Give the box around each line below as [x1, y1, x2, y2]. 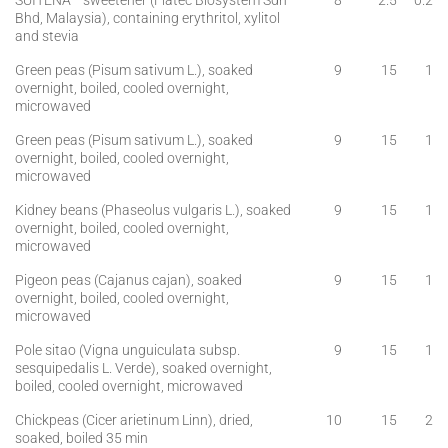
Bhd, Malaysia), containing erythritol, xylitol [15, 9, 280, 27]
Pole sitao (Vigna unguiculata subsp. [15, 341, 240, 359]
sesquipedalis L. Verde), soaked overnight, [15, 359, 272, 377]
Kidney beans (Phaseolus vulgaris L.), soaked [15, 201, 291, 219]
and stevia [15, 27, 79, 45]
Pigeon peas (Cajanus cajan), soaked [15, 271, 242, 289]
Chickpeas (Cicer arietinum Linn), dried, [15, 411, 253, 429]
